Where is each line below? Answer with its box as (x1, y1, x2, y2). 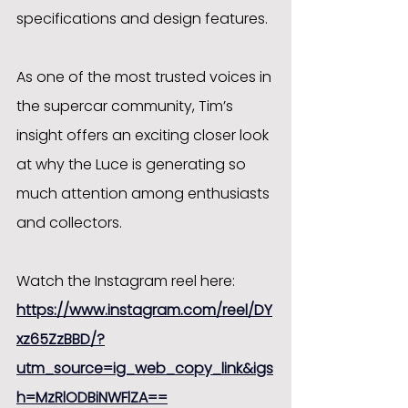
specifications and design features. (16, 7, 268, 29)
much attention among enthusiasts (16, 182, 273, 204)
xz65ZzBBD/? (16, 328, 105, 350)
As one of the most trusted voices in (16, 66, 275, 87)
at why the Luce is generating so (16, 153, 250, 175)
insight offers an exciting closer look (16, 124, 272, 146)
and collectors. (16, 211, 122, 233)
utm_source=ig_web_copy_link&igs (16, 357, 273, 379)
